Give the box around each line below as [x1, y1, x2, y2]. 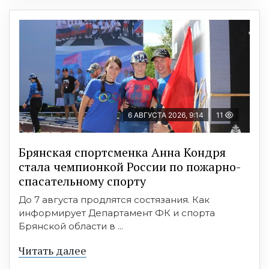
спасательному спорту [19, 172, 146, 189]
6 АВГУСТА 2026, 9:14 [128, 110, 204, 119]
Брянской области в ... [19, 220, 123, 232]
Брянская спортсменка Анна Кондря [19, 144, 226, 160]
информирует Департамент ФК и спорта [19, 207, 215, 219]
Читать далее [19, 243, 86, 258]
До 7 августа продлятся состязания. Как [19, 193, 210, 205]
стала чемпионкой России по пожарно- [19, 158, 241, 175]
